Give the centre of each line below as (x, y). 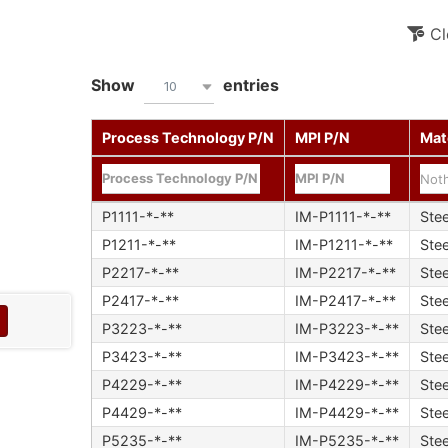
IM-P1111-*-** (342, 216)
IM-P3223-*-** (346, 328)
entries (248, 84)
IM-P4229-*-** (346, 384)
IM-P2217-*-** (345, 272)
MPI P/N (322, 137)
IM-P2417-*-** (345, 300)
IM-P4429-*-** (346, 412)
